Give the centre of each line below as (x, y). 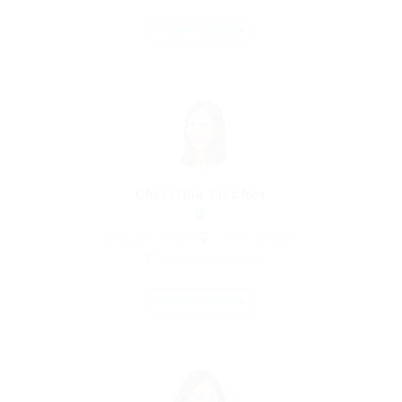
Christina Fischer (201, 194)
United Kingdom (259, 239)
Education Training (212, 260)
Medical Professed (150, 239)
